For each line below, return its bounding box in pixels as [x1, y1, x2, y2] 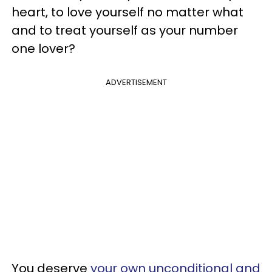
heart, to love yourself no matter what [12, 4, 243, 21]
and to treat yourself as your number [12, 22, 238, 39]
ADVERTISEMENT [105, 76, 167, 89]
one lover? [12, 40, 75, 58]
